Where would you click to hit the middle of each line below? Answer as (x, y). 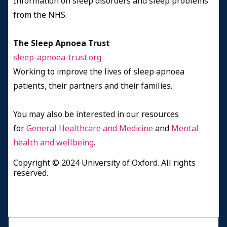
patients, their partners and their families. (93, 86)
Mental (185, 128)
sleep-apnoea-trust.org (57, 57)
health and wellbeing (53, 142)
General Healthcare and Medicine (91, 128)
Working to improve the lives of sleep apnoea (99, 71)
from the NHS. (40, 15)
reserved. (31, 173)
